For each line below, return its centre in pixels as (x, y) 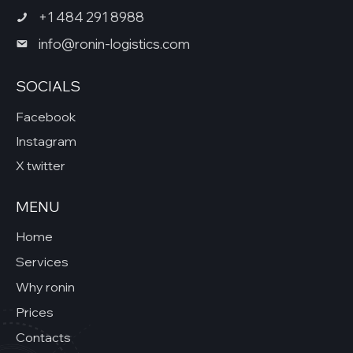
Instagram (46, 141)
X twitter (41, 165)
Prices (35, 312)
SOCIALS (48, 87)
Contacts (43, 338)
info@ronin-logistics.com (114, 43)
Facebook (46, 116)
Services (42, 262)
